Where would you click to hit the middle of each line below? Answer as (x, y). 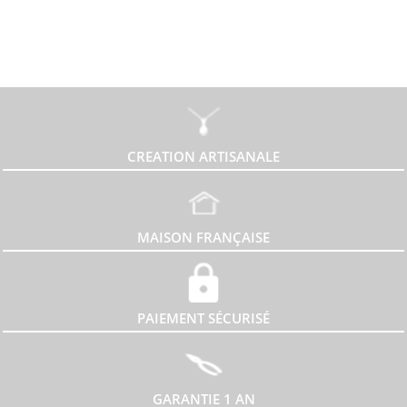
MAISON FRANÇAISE (203, 237)
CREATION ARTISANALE (203, 156)
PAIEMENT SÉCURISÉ (203, 318)
